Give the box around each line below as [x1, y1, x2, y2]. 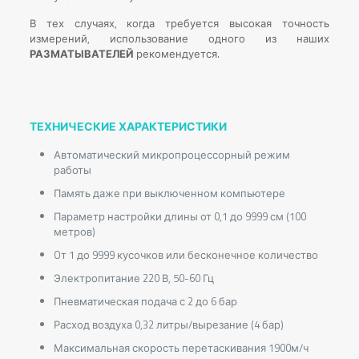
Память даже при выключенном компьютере [53, 184, 285, 201]
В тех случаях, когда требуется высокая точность [29, 14, 330, 31]
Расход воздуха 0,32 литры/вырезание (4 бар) [53, 316, 284, 333]
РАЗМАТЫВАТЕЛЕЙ [29, 45, 134, 62]
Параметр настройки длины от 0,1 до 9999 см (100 [53, 208, 306, 224]
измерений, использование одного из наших [29, 30, 330, 46]
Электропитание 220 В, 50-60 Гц [53, 269, 214, 286]
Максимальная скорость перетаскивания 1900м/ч [53, 339, 309, 356]
